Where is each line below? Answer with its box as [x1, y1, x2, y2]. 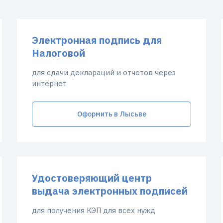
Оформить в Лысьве [77, 110, 146, 118]
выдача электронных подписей [32, 184, 188, 198]
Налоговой [32, 46, 85, 60]
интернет [32, 79, 67, 88]
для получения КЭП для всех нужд [32, 206, 155, 215]
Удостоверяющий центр [32, 171, 152, 185]
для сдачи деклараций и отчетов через [32, 68, 176, 77]
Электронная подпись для [32, 33, 162, 47]
